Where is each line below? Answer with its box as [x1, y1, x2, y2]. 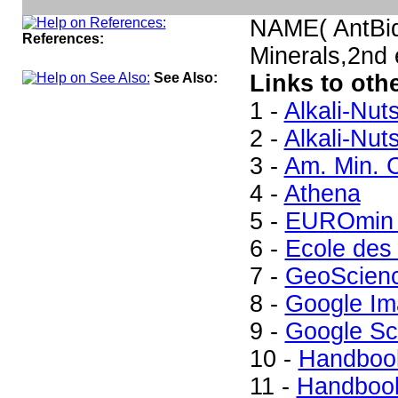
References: [21, 31, 104, 46]
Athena [283, 180, 361, 207]
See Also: [153, 70, 218, 85]
